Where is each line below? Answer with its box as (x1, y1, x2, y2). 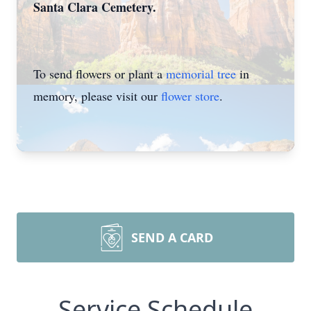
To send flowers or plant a (33, 65, 166, 82)
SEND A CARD (131, 229, 213, 246)
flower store (161, 87, 219, 104)
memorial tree (166, 65, 236, 82)
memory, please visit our (33, 87, 161, 104)
